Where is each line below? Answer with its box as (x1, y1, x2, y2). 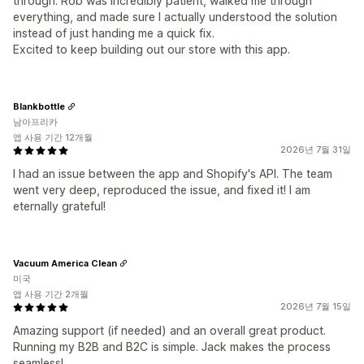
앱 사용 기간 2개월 (13, 288, 89, 300)
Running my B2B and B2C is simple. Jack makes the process (13, 340, 331, 353)
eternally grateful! (13, 199, 106, 213)
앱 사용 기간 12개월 (13, 132, 93, 143)
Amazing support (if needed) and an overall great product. (13, 323, 326, 337)
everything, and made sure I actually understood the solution (13, 10, 337, 24)
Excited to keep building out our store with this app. (13, 42, 290, 56)
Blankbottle (13, 100, 65, 112)
